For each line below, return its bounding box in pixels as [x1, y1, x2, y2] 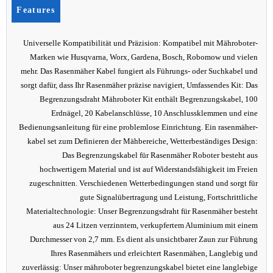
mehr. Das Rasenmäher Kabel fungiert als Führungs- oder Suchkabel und [21, 66, 258, 76]
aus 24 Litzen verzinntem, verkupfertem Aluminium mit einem [53, 221, 258, 230]
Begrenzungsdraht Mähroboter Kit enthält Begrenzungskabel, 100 [40, 94, 258, 104]
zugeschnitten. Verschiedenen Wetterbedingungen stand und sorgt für [29, 179, 258, 188]
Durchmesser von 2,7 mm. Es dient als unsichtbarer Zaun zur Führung [30, 235, 258, 244]
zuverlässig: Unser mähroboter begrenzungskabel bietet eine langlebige [22, 263, 258, 272]
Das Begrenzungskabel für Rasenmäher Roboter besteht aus [62, 151, 258, 160]
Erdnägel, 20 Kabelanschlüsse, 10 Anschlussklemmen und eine [51, 108, 258, 118]
